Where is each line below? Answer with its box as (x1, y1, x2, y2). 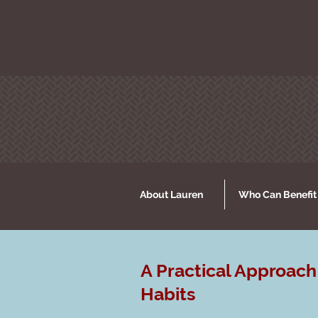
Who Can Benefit (238, 189, 317, 200)
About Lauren (140, 189, 203, 200)
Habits (141, 283, 195, 305)
